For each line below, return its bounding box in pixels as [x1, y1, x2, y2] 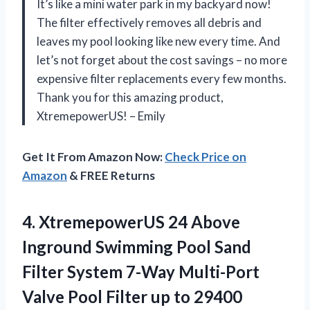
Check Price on [165, 149, 246, 164]
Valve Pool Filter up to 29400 [22, 286, 242, 307]
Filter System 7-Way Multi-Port [22, 261, 259, 282]
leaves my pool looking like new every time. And [37, 33, 280, 48]
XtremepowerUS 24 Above [39, 211, 240, 232]
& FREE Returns [67, 167, 155, 183]
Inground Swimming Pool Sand [22, 236, 251, 257]
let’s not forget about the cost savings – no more [37, 52, 287, 67]
